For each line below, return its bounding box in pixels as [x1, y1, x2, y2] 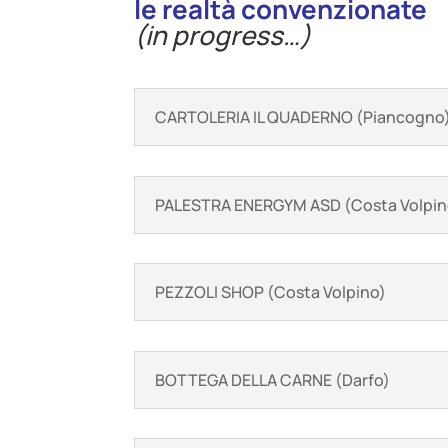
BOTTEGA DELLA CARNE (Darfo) [155, 368, 391, 391]
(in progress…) [134, 17, 312, 54]
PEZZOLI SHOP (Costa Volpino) [155, 281, 387, 304]
